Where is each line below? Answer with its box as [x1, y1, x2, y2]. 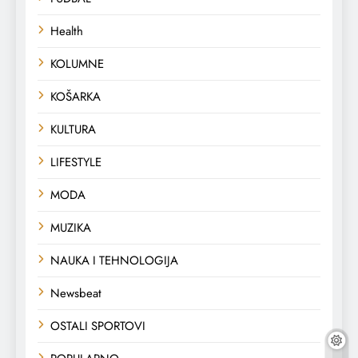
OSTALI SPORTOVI [50, 316, 145, 335]
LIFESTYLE [50, 153, 101, 171]
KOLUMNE [50, 54, 104, 73]
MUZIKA [50, 218, 91, 237]
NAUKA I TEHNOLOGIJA [50, 251, 178, 269]
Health [50, 22, 83, 40]
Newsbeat [50, 284, 101, 302]
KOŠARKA [50, 87, 101, 105]
